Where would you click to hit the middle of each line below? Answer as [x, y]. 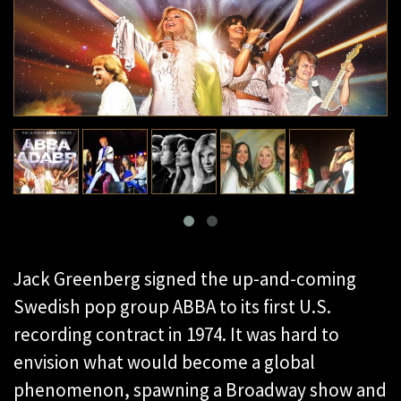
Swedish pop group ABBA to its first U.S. [172, 307]
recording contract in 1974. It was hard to [176, 335]
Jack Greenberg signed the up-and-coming [185, 279]
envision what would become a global [164, 363]
